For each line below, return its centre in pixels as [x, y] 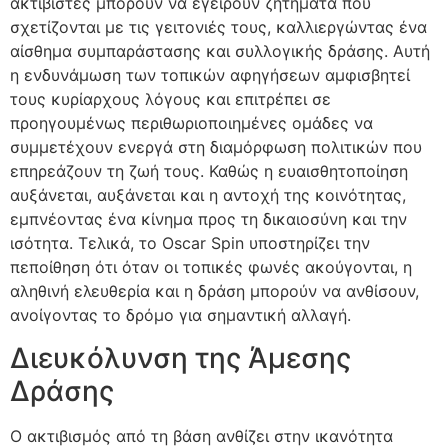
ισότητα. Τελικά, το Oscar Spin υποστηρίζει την [190, 243]
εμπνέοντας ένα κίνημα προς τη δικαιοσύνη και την [208, 219]
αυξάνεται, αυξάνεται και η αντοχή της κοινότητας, [208, 195]
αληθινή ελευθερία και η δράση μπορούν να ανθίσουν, [214, 291]
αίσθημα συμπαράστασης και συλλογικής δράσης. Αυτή [220, 51]
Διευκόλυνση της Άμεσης [180, 357]
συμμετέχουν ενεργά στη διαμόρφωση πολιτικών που [216, 147]
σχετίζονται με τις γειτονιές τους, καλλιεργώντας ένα [218, 27]
